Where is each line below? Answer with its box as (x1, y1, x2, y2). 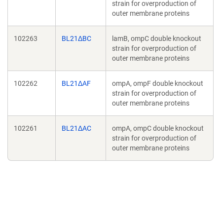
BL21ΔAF (62, 79, 91, 87)
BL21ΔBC (62, 35, 91, 42)
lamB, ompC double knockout (112, 35, 201, 42)
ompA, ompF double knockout (112, 79, 203, 87)
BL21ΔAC (62, 124, 91, 132)
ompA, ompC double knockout (112, 124, 204, 132)
